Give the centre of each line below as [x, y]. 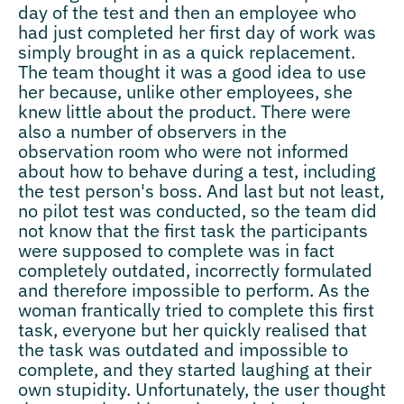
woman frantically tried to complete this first [196, 309]
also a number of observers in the [152, 131]
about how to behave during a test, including [197, 170]
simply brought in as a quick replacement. [187, 51]
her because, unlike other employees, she [185, 91]
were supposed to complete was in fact [176, 250]
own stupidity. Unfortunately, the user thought [202, 389]
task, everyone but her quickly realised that [193, 329]
